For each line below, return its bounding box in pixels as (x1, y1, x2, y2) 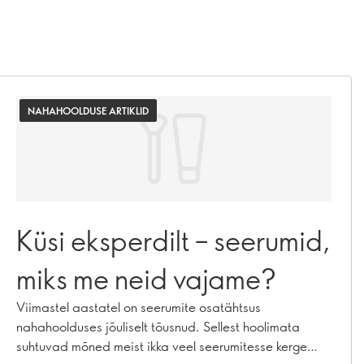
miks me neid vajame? (16, 260, 276, 297)
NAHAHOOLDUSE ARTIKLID (28, 104, 149, 117)
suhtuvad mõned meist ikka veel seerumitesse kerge (16, 337, 307, 354)
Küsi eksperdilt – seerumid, (16, 222, 331, 258)
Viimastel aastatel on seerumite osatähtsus (16, 298, 261, 315)
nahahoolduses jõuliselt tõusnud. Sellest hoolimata (16, 318, 300, 335)
